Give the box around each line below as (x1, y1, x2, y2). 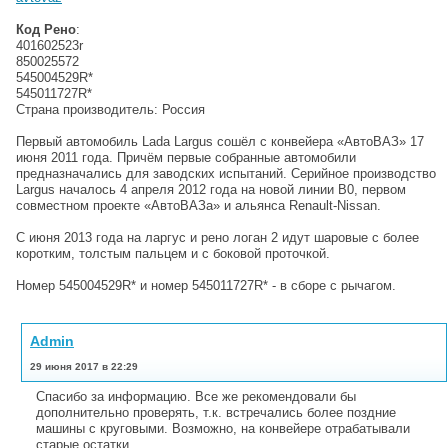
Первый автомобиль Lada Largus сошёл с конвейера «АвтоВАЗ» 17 (16, 133, 424, 149)
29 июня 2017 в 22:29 (30, 360, 138, 372)
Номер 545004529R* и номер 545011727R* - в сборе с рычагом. (16, 277, 396, 293)
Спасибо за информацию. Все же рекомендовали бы (36, 388, 356, 404)
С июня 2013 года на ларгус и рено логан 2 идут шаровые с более (16, 229, 419, 245)
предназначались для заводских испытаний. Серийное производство (16, 165, 436, 181)
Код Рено (16, 21, 76, 37)
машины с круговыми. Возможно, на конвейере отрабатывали (36, 420, 410, 436)
